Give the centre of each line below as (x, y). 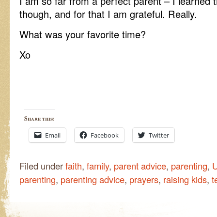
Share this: (39, 119)
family (98, 166)
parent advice (140, 166)
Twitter (159, 135)
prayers (144, 179)
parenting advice (93, 179)
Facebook (105, 135)
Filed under (42, 166)
